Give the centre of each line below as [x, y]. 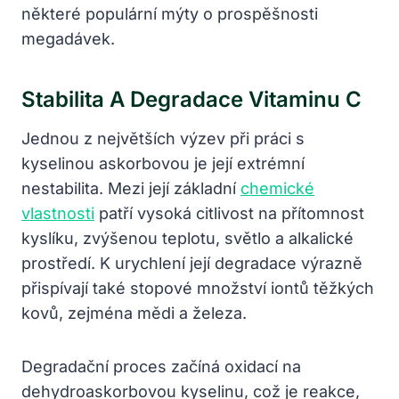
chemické [277, 188]
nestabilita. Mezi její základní [131, 188]
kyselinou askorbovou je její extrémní [163, 163]
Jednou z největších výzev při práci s [163, 138]
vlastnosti [58, 213]
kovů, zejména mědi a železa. [134, 313]
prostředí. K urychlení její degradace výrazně [192, 263]
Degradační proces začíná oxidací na [161, 366]
